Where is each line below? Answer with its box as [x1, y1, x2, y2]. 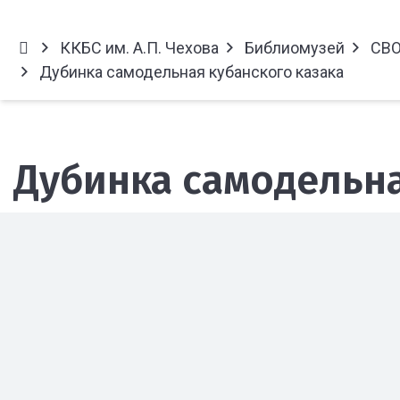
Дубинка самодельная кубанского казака [36, 62, 344, 81]
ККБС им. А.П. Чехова [59, 38, 219, 57]
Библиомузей [244, 38, 345, 57]
